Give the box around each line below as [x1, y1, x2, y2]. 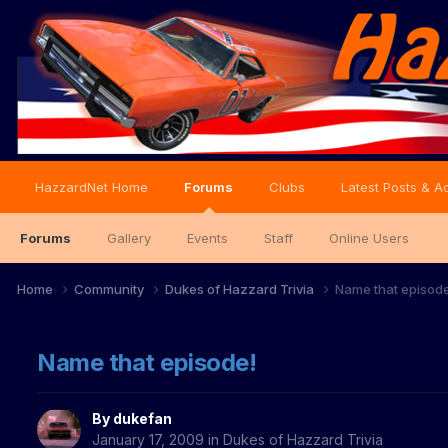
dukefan [113, 410, 172, 428]
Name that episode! [37, 347, 257, 377]
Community [74, 280, 147, 297]
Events [187, 230, 228, 246]
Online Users [329, 230, 409, 246]
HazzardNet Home [35, 179, 148, 195]
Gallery [107, 230, 151, 246]
